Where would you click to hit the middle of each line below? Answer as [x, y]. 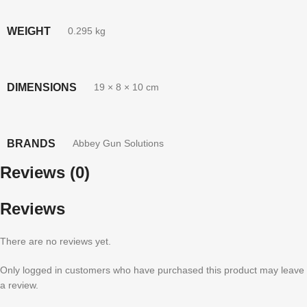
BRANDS [31, 143]
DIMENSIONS [42, 87]
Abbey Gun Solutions [118, 143]
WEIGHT [29, 31]
